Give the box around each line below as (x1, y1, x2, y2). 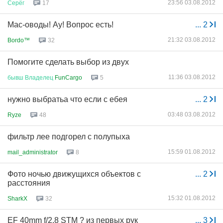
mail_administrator (7, 148, 58, 156)
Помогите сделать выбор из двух (7, 58, 129, 66)
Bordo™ (7, 36, 30, 44)
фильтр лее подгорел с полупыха (7, 132, 130, 141)
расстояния (7, 179, 50, 187)
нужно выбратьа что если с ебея (7, 95, 127, 104)
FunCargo (53, 74, 82, 81)
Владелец (25, 74, 53, 81)
